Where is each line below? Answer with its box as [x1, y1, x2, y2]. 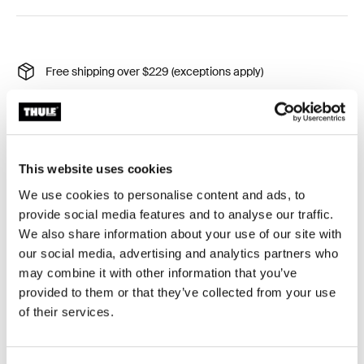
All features [16, 315, 102, 336]
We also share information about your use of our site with [19, 226, 342, 240]
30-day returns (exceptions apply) [45, 93, 217, 108]
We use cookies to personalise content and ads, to [19, 187, 305, 201]
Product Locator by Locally [16, 150, 154, 165]
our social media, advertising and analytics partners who [19, 245, 338, 260]
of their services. [19, 304, 114, 318]
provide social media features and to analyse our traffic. [19, 206, 334, 221]
